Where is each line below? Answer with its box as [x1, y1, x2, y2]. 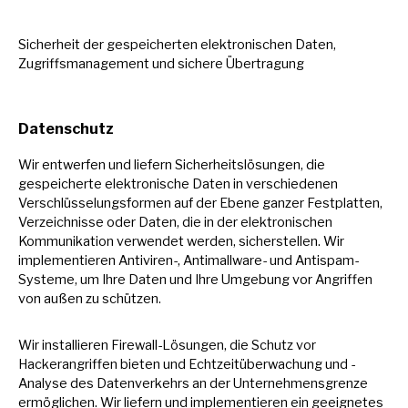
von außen [18, 291, 86, 307]
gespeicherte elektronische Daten [18, 176, 233, 192]
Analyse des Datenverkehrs [18, 375, 192, 392]
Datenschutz [18, 119, 114, 138]
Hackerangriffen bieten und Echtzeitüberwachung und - [18, 356, 355, 372]
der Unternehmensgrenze [209, 375, 368, 392]
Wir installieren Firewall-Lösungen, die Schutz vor [18, 337, 316, 353]
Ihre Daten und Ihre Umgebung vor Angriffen [102, 271, 372, 288]
